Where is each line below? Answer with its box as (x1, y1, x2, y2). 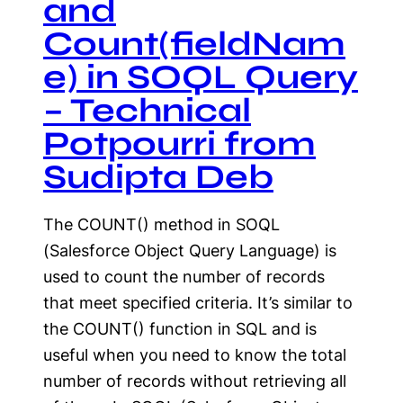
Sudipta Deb (43, 157, 273, 197)
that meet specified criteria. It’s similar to (43, 293, 353, 312)
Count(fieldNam (43, 23, 345, 64)
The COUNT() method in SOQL (43, 215, 280, 234)
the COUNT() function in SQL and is (43, 319, 317, 338)
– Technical (43, 90, 251, 130)
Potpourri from (43, 123, 316, 164)
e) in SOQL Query (43, 57, 358, 97)
